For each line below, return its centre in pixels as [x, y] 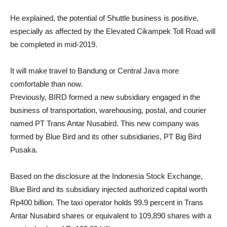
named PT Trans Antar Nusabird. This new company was [105, 123]
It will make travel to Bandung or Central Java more [94, 71]
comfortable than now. [46, 84]
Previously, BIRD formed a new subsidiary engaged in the [105, 97]
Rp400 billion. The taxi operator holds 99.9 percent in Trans [107, 202]
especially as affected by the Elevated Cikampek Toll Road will [113, 31]
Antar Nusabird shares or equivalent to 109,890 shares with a [111, 216]
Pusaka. [24, 150]
